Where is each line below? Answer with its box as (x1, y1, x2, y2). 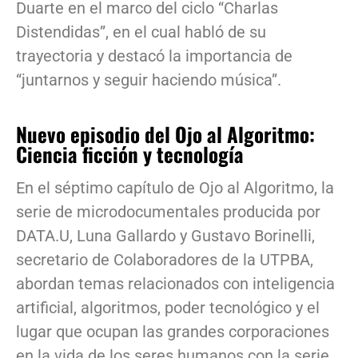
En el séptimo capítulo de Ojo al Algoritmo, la (16, 178, 334, 197)
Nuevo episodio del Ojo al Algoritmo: (16, 119, 315, 149)
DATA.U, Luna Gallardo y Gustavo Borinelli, (16, 226, 315, 245)
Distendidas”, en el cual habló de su (16, 22, 266, 42)
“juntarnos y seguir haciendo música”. (16, 70, 281, 89)
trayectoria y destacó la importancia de (16, 46, 292, 66)
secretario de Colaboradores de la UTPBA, (16, 250, 313, 269)
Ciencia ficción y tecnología (16, 139, 244, 169)
